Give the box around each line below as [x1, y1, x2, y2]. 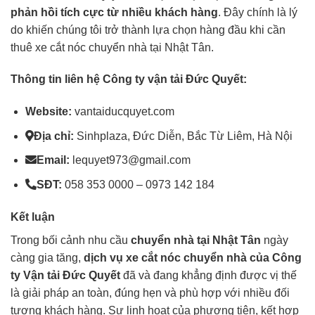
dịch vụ [84, 251, 126, 264]
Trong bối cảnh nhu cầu [11, 233, 131, 246]
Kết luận [11, 210, 55, 223]
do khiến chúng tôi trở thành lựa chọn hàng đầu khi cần [11, 23, 285, 36]
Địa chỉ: [33, 129, 74, 142]
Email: [36, 154, 70, 167]
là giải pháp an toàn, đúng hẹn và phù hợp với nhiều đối [11, 286, 290, 299]
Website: [25, 105, 72, 118]
